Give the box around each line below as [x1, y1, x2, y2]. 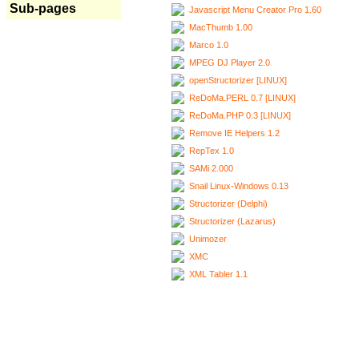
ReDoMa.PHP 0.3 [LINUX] [189, 110, 291, 120]
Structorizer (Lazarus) [189, 216, 276, 226]
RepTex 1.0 [189, 145, 234, 155]
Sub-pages [10, 2, 76, 15]
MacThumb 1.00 [189, 22, 252, 32]
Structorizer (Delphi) [189, 198, 268, 208]
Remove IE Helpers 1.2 [189, 127, 280, 138]
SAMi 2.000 [189, 163, 233, 173]
